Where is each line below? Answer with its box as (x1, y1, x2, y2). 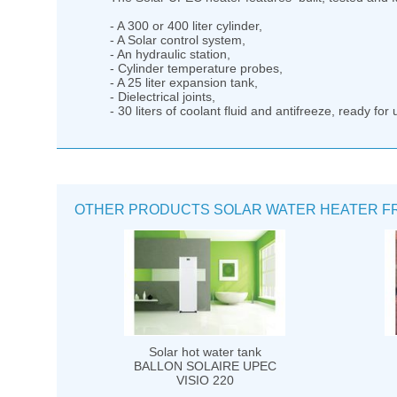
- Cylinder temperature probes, (110, 60, 283, 75)
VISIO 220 (175, 373, 234, 388)
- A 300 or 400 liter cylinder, (110, 18, 262, 33)
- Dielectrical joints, (110, 89, 215, 104)
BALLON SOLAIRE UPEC (133, 359, 276, 374)
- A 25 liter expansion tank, (110, 74, 258, 90)
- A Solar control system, (110, 32, 245, 47)
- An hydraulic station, (110, 46, 230, 61)
